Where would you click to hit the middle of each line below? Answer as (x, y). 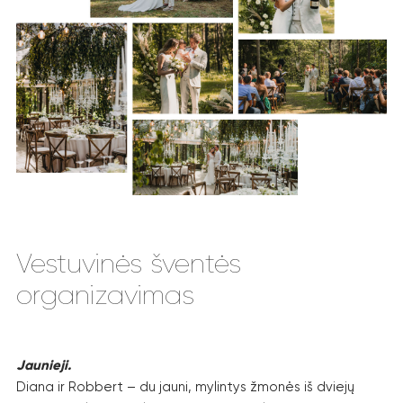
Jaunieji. (44, 365)
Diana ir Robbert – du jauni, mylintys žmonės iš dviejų (185, 386)
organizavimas (105, 296)
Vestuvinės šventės (129, 264)
